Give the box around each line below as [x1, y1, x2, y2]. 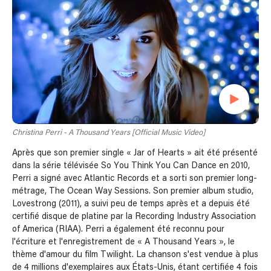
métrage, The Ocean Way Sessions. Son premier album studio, [12, 187, 253, 196]
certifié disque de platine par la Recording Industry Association [12, 212, 256, 221]
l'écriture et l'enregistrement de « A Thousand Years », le [12, 238, 235, 247]
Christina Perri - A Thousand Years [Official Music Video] [12, 129, 205, 137]
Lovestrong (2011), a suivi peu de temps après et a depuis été [12, 200, 250, 209]
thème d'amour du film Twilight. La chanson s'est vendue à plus [12, 250, 258, 260]
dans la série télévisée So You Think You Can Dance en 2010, [12, 162, 250, 171]
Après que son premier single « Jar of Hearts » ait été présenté [12, 149, 258, 158]
